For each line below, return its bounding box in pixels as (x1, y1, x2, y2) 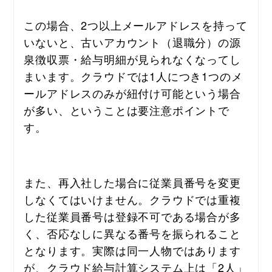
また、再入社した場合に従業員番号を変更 (24, 174, 241, 190)
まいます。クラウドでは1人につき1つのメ (24, 67, 243, 84)
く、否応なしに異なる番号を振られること (24, 225, 241, 241)
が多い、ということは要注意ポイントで (24, 101, 229, 118)
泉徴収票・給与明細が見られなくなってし (24, 50, 241, 67)
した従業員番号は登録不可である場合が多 (24, 208, 241, 224)
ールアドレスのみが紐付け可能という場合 (24, 84, 241, 101)
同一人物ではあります (126, 242, 241, 258)
